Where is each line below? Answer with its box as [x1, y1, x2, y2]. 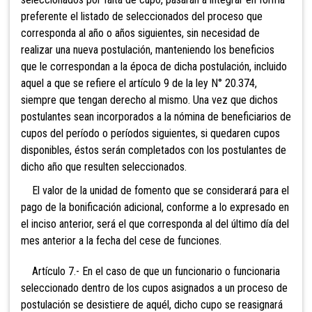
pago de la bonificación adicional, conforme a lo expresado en [21, 201, 289, 214]
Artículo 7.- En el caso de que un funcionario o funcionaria [21, 265, 280, 279]
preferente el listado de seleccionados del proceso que [21, 10, 263, 24]
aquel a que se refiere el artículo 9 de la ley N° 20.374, [21, 77, 257, 91]
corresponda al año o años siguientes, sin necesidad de [21, 26, 260, 40]
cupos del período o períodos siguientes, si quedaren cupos [21, 127, 280, 141]
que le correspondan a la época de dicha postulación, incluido [21, 60, 287, 74]
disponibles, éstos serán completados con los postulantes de [21, 143, 286, 157]
